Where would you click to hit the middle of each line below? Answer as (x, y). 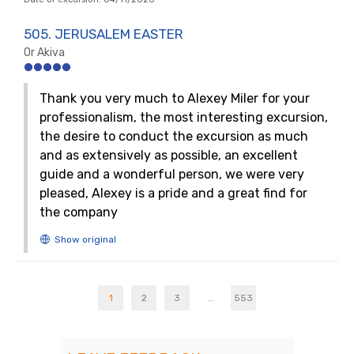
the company (79, 212)
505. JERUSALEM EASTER (104, 34)
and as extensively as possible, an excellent (169, 155)
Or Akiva (44, 53)
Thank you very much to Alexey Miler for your (175, 98)
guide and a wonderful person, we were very (172, 174)
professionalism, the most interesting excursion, (184, 117)
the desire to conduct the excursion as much (174, 136)
